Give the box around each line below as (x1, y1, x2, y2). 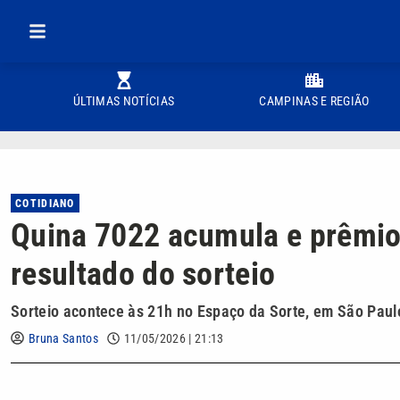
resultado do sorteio (11, 255, 276, 293)
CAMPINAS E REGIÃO (259, 94, 370, 108)
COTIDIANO (15, 197, 75, 210)
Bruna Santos (29, 331, 98, 346)
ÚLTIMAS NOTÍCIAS (73, 94, 175, 108)
